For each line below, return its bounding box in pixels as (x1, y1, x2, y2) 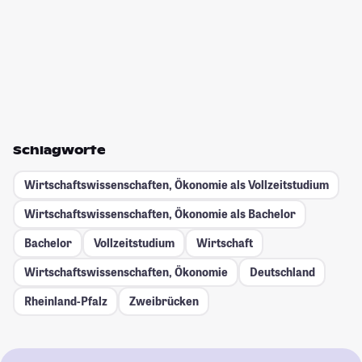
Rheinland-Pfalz (23, 293, 107, 309)
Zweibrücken (128, 293, 199, 309)
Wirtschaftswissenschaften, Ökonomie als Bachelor (23, 206, 296, 222)
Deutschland (249, 264, 315, 280)
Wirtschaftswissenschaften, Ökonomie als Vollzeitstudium (23, 177, 329, 193)
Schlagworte (13, 142, 106, 158)
